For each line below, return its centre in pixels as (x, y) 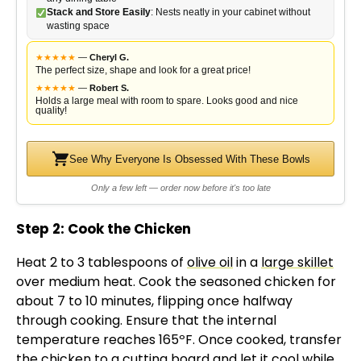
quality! (51, 111)
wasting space (78, 26)
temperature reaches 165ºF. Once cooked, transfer (179, 340)
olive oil (210, 263)
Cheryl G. (109, 58)
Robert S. (109, 88)
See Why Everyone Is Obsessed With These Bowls (189, 159)
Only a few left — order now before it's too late (180, 188)
